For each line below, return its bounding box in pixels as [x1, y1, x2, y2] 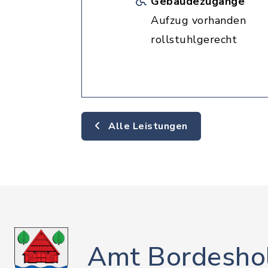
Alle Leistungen [105, 120, 188, 133]
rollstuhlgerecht [151, 32, 237, 47]
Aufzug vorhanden [151, 13, 246, 28]
